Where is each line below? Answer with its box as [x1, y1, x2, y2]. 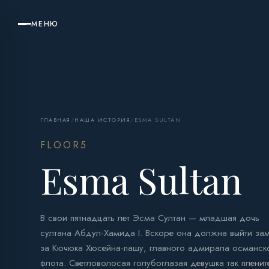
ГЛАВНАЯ [40, 116, 71, 124]
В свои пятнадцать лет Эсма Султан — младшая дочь [40, 211, 260, 225]
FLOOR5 [40, 138, 88, 153]
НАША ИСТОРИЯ [74, 116, 131, 124]
